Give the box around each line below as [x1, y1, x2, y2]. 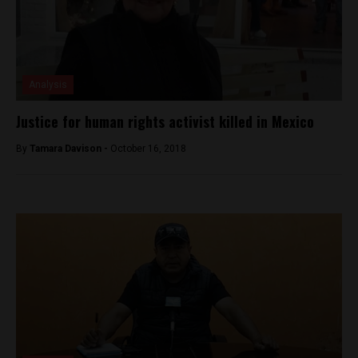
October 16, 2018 [110, 142, 186, 154]
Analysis [29, 78, 67, 90]
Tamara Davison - [30, 142, 110, 154]
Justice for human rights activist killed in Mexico [16, 110, 314, 132]
